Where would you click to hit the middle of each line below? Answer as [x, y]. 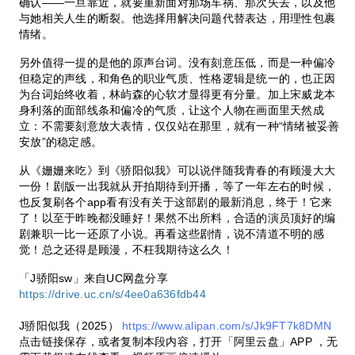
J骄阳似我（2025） [71, 325]
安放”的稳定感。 [61, 141]
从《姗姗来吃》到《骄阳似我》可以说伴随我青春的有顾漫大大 [177, 170]
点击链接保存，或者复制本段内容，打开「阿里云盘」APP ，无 [179, 341]
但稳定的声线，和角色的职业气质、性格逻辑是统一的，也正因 [177, 78]
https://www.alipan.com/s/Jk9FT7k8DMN [227, 325]
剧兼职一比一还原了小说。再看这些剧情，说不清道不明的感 [172, 233]
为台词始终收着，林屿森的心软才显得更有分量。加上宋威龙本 [177, 94]
